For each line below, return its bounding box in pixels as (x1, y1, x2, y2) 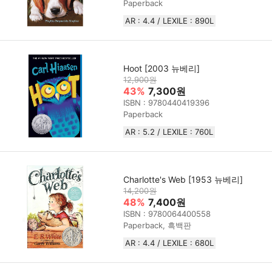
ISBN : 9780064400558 (123, 209, 211, 219)
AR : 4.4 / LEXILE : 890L (125, 16, 214, 26)
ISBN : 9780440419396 (123, 98, 210, 108)
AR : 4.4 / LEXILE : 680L (125, 238, 214, 248)
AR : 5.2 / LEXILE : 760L (125, 127, 214, 137)
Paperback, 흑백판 (123, 220, 192, 231)
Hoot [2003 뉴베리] (123, 63, 200, 74)
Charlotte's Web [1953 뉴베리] (123, 174, 243, 185)
